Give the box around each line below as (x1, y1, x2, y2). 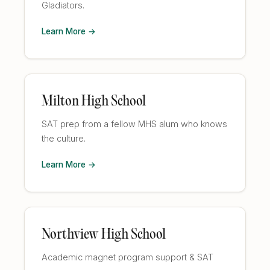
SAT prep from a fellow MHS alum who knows (42, 119, 227, 129)
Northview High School (42, 228, 166, 242)
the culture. (42, 133, 86, 143)
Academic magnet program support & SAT (42, 252, 213, 262)
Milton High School (42, 95, 146, 109)
